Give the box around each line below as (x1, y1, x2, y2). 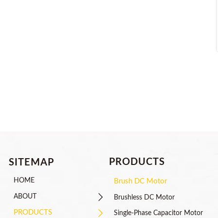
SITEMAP (8, 157, 54, 167)
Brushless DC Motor (113, 194, 175, 201)
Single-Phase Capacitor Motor (113, 210, 203, 217)
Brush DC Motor (113, 177, 167, 185)
